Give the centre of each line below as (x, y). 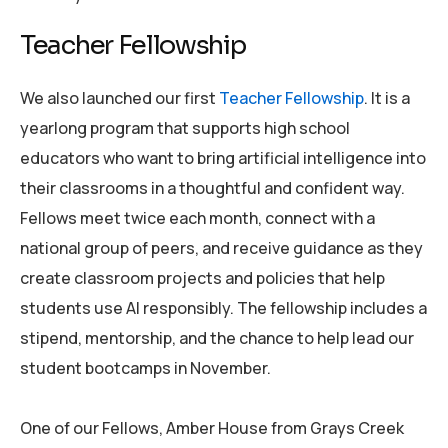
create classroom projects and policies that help (202, 277)
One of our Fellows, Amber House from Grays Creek (212, 427)
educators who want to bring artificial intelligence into (223, 157)
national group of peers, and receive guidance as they (221, 247)
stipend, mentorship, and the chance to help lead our (217, 337)
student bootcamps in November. (145, 367)
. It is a (387, 97)
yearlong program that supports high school (185, 127)
